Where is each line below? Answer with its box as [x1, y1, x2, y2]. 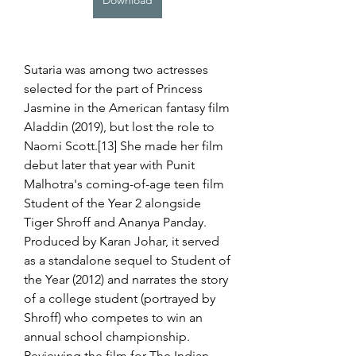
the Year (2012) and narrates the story [24, 272, 228, 287]
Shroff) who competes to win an [24, 310, 203, 325]
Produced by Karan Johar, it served [24, 234, 219, 249]
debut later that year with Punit [24, 157, 195, 172]
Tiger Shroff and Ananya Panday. [24, 215, 207, 230]
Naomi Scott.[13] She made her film [24, 138, 223, 153]
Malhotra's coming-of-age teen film [24, 176, 224, 192]
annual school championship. [24, 329, 190, 344]
